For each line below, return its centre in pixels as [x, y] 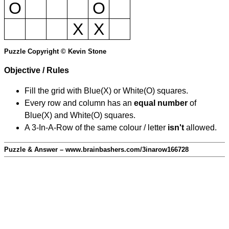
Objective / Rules [37, 71]
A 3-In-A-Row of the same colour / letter [96, 128]
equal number [161, 103]
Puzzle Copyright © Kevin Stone [55, 52]
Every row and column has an [79, 103]
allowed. [200, 128]
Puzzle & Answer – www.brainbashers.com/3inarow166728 [96, 150]
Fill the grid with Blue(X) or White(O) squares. [106, 91]
